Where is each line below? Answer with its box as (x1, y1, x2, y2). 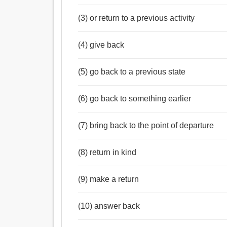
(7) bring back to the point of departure (78, 121, 214, 130)
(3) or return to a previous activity (90, 14, 195, 23)
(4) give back (78, 41, 125, 50)
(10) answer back (78, 202, 140, 211)
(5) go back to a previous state (78, 67, 186, 77)
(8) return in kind (78, 148, 137, 157)
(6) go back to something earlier (78, 94, 192, 103)
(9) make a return (78, 175, 139, 184)
